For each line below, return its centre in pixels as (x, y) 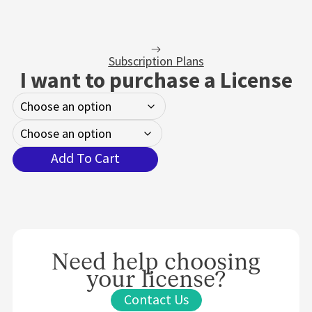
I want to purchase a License (156, 80)
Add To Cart (85, 158)
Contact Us (156, 300)
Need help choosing (156, 262)
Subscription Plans (156, 61)
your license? (156, 280)
